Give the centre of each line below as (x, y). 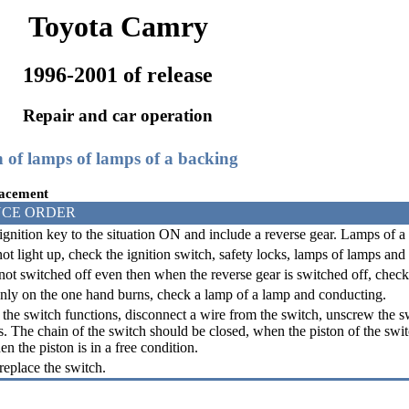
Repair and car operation (118, 116)
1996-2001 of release (118, 75)
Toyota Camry (118, 26)
